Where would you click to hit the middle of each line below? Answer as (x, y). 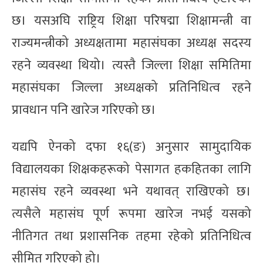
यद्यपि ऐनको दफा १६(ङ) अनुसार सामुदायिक (131, 147)
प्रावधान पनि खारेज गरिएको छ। (84, 110)
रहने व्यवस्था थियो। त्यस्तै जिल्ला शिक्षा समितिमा (131, 65)
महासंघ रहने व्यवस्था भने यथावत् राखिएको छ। (131, 191)
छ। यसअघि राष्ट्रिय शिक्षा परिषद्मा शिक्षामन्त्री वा (131, 21)
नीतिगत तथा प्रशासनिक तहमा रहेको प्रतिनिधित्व (131, 236)
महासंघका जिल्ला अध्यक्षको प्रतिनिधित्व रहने (131, 87)
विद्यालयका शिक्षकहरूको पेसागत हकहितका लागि (131, 169)
